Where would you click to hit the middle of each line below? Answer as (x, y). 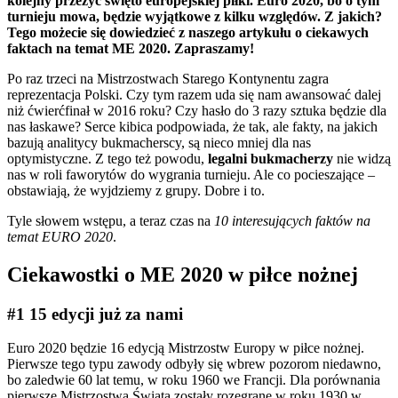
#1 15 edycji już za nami (95, 314)
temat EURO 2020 (60, 236)
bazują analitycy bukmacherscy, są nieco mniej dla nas (159, 142)
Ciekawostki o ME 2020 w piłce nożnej (183, 274)
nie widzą (364, 158)
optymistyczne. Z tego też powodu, (107, 158)
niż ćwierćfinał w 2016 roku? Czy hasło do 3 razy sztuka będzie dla (197, 110)
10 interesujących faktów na (292, 220)
